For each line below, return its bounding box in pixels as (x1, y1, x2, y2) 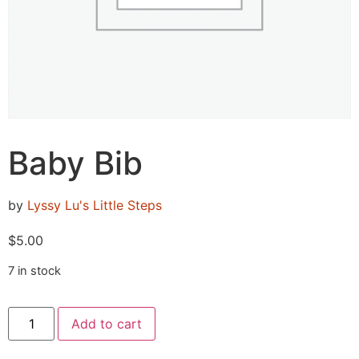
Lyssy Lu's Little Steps (27, 197, 162, 214)
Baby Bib (8, 143, 143, 184)
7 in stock (8, 263, 61, 278)
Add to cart (71, 316, 143, 333)
